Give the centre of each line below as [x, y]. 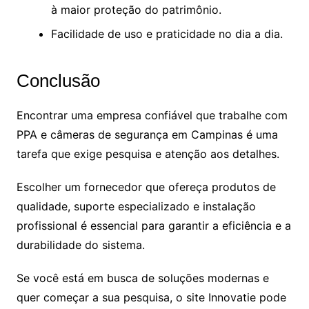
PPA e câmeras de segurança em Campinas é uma [147, 134]
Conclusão [58, 80]
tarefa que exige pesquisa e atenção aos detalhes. [149, 153]
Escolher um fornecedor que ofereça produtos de [146, 187]
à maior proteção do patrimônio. [136, 9]
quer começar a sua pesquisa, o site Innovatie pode [151, 297]
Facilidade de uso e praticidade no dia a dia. [167, 33]
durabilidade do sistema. [80, 245]
